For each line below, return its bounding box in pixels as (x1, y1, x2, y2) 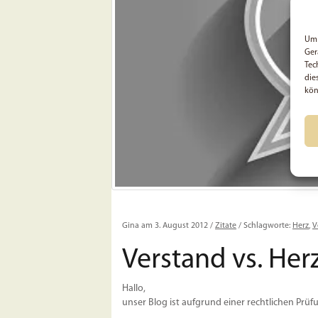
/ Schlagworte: (236, 221, 292, 230)
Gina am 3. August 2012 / (122, 221, 215, 230)
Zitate (215, 221, 236, 230)
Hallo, (122, 283, 146, 294)
